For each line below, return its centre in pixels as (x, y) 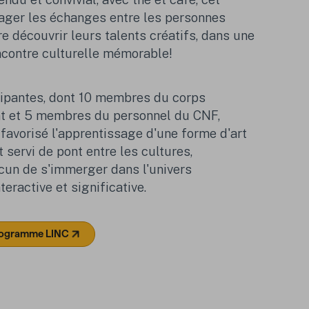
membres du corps (151, 97)
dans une (228, 36)
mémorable (134, 53)
